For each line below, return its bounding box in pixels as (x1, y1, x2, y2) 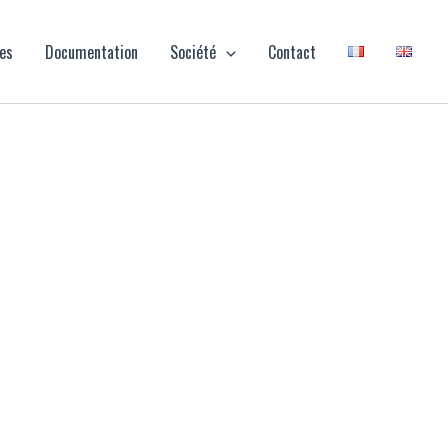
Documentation (45, 39, 139, 64)
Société (170, 39, 217, 64)
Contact (268, 39, 316, 64)
